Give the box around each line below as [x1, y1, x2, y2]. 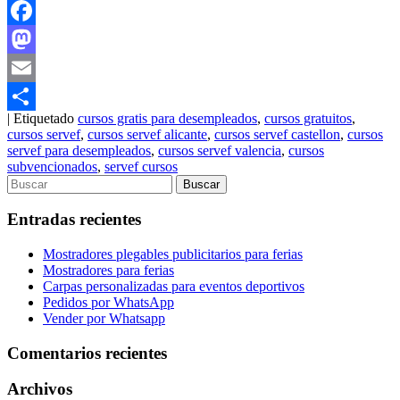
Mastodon [7, 59, 63, 75]
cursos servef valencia [158, 142, 281, 158]
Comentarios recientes [7, 343, 167, 362]
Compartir [7, 116, 64, 132]
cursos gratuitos [264, 110, 352, 126]
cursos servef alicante [87, 126, 207, 142]
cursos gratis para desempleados [78, 110, 257, 126]
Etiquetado [13, 110, 74, 126]
